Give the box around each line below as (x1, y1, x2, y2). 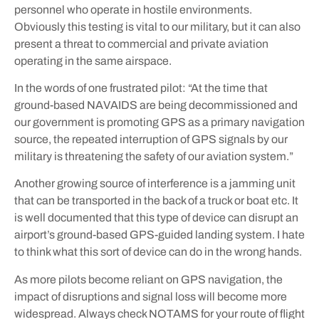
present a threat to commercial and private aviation (14, 37, 268, 50)
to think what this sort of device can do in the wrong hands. (14, 246, 302, 258)
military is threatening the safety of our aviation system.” (14, 150, 296, 163)
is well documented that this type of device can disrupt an (14, 211, 298, 224)
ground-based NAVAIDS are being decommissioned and (14, 99, 298, 112)
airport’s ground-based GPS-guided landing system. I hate (14, 229, 305, 241)
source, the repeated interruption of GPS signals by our (14, 133, 288, 146)
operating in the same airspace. (14, 54, 172, 67)
